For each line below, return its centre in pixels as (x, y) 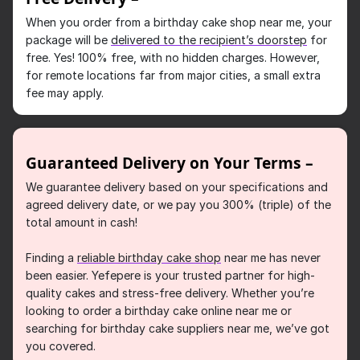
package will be (67, 40)
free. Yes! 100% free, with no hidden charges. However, (173, 58)
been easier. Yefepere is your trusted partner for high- (170, 276)
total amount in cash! (82, 223)
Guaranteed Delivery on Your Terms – (170, 163)
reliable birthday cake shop (149, 258)
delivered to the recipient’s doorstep (209, 40)
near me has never (272, 258)
